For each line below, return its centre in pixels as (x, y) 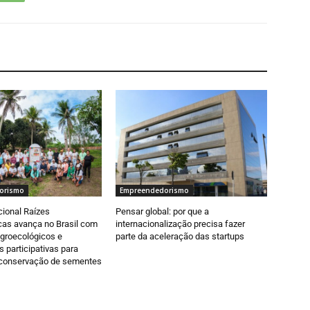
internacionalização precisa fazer (181, 224)
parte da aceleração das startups (180, 236)
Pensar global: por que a (163, 211)
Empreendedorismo (155, 190)
